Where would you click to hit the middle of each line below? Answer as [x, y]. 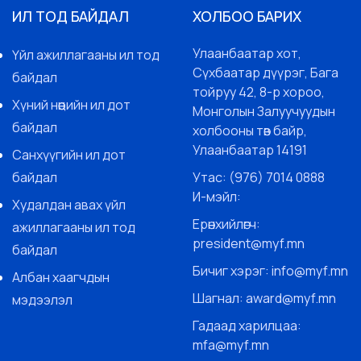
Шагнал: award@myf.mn [264, 298]
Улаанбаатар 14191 [250, 149]
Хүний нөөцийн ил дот [71, 104]
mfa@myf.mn [231, 344]
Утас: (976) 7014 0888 [259, 177]
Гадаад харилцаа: [247, 325]
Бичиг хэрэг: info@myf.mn [270, 270]
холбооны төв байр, [250, 130]
